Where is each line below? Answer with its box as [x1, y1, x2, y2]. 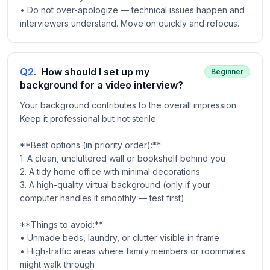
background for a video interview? [20, 79, 183, 91]
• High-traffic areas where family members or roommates [20, 246, 245, 256]
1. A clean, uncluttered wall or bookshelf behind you [20, 153, 225, 163]
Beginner [211, 67, 243, 76]
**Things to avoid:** [20, 219, 103, 230]
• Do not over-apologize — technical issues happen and [20, 5, 245, 15]
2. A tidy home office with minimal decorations [20, 166, 200, 177]
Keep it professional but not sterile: [20, 113, 158, 124]
